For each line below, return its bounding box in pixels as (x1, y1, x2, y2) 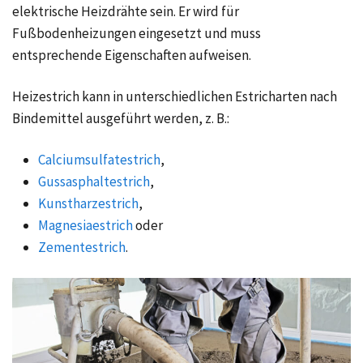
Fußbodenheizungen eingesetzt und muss (12, 24, 261, 43)
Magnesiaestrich (38, 216, 133, 235)
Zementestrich (38, 238, 126, 257)
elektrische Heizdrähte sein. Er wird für (12, 2, 239, 21)
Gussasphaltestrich (38, 173, 150, 191)
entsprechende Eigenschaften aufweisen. (12, 46, 251, 65)
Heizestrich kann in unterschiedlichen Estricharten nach (12, 88, 337, 106)
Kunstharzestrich (38, 194, 139, 213)
